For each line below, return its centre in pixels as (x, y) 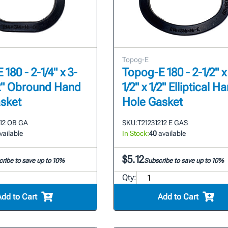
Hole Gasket (152, 102)
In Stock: (135, 134)
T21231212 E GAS (162, 123)
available (171, 134)
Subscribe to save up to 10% (184, 161)
